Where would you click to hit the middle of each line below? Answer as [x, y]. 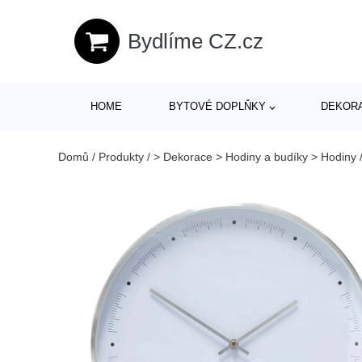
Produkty [121, 157]
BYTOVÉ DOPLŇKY [217, 106]
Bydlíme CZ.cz [196, 41]
